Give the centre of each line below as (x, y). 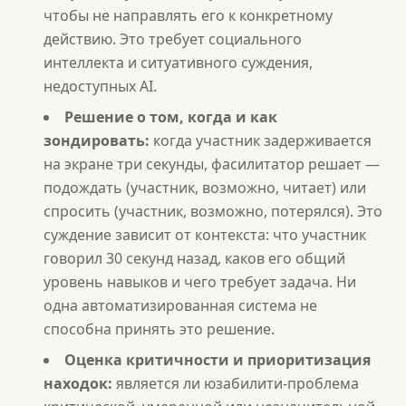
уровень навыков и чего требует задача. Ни (200, 282)
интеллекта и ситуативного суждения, (178, 63)
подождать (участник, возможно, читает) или (205, 188)
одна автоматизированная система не (180, 305)
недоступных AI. (100, 86)
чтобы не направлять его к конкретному (188, 15)
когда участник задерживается (261, 140)
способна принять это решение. (159, 329)
